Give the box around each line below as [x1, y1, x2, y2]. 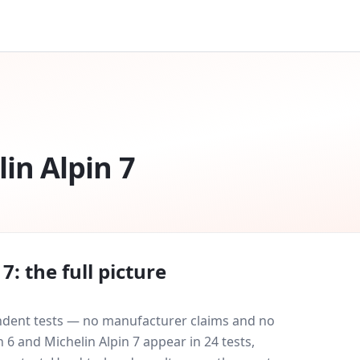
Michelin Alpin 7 [44, 333, 140, 350]
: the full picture [14, 258, 166, 284]
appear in [140, 333, 201, 350]
